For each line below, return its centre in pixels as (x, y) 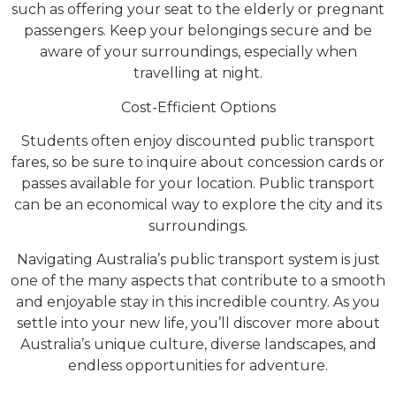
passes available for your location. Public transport (198, 184)
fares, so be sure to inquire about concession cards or (198, 163)
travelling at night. (198, 73)
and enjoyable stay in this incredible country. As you (198, 302)
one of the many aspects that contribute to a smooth (198, 281)
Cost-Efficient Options (198, 107)
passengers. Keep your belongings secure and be (198, 31)
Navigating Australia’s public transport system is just (198, 260)
